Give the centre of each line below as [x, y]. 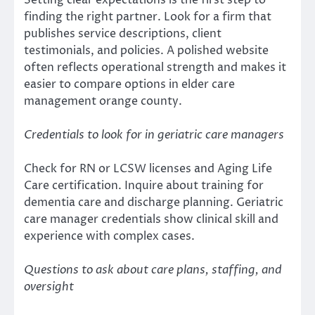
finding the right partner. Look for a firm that [148, 17]
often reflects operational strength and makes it [155, 68]
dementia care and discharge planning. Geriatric [154, 203]
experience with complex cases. [109, 237]
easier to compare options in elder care [129, 85]
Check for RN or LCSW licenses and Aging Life [148, 169]
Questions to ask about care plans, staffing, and [153, 270]
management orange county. [103, 102]
